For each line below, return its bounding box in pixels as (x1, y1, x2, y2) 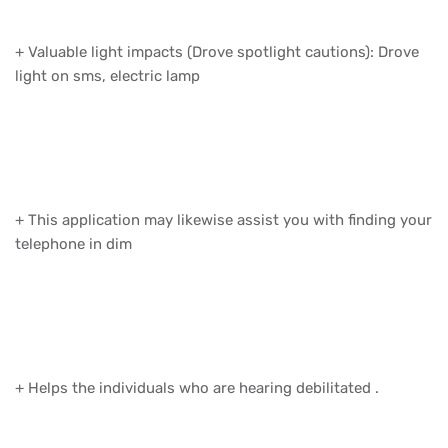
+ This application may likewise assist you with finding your (15, 210, 432, 229)
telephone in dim (15, 234, 136, 253)
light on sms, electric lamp (15, 66, 204, 85)
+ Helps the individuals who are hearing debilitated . (15, 378, 383, 397)
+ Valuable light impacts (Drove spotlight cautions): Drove (15, 42, 419, 61)
